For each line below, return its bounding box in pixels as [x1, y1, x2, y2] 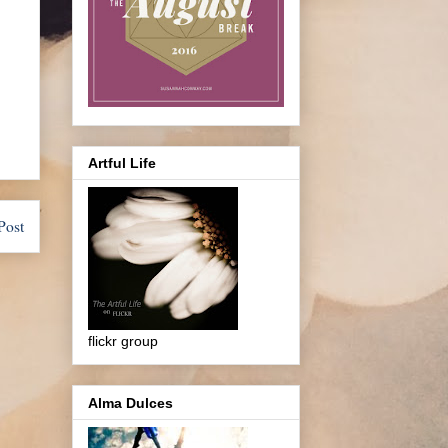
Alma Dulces [88, 394, 173, 411]
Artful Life [88, 155, 156, 172]
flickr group [88, 333, 158, 350]
